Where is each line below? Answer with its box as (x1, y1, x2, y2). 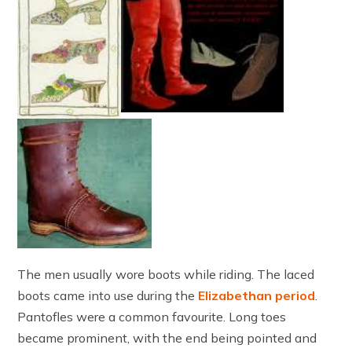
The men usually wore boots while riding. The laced (17, 266, 315, 282)
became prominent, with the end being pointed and (17, 329, 317, 346)
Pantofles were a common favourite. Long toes (17, 308, 287, 324)
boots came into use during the (17, 287, 199, 303)
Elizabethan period (198, 287, 316, 303)
